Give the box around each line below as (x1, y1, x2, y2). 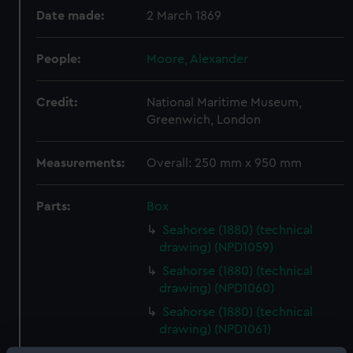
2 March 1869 (147, 9, 222, 22)
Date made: (36, 9, 105, 22)
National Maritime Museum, (147, 96, 303, 109)
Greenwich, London (147, 113, 262, 126)
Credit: (36, 96, 78, 109)
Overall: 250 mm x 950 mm (147, 157, 303, 169)
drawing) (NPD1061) (159, 323, 272, 336)
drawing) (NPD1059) (159, 241, 274, 254)
